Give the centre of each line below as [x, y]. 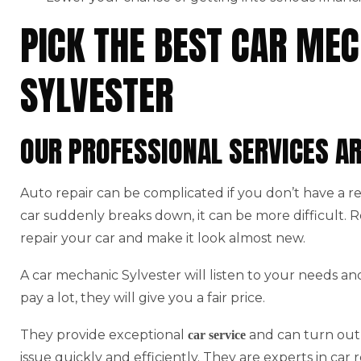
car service [217, 334]
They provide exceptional [104, 334]
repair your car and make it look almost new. [163, 238]
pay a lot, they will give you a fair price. [143, 297]
